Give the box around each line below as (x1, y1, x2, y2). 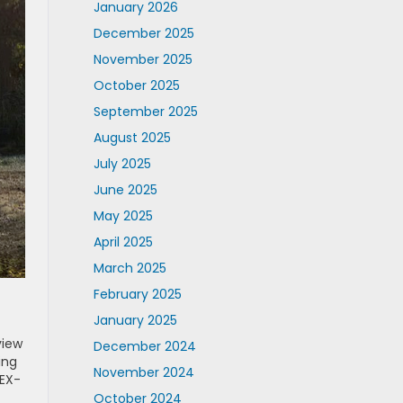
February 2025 (93, 285, 182, 303)
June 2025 (93, 181, 157, 199)
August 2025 (93, 129, 171, 147)
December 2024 (93, 337, 196, 355)
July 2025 (93, 155, 151, 173)
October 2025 (93, 76, 180, 94)
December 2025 (93, 24, 194, 42)
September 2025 (93, 103, 198, 121)
